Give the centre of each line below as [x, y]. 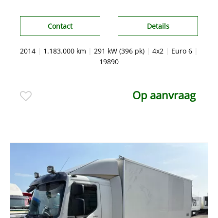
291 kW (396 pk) [119, 51]
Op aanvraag [164, 95]
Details [158, 26]
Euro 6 [182, 51]
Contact [60, 26]
